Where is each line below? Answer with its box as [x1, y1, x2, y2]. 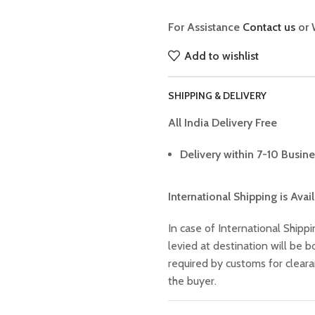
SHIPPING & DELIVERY [168, 89, 266, 102]
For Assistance [168, 20, 243, 34]
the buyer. [168, 274, 217, 288]
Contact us [243, 20, 295, 34]
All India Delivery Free [168, 116, 277, 129]
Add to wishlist [184, 49, 259, 63]
